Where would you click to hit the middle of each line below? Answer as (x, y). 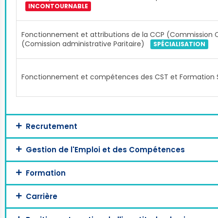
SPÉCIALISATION (179, 44)
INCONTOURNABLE (58, 6)
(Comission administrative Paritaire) (84, 44)
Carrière (41, 196)
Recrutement (51, 126)
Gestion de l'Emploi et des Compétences (105, 150)
